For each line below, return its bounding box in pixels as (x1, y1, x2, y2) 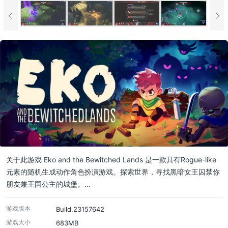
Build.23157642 (56, 205, 104, 214)
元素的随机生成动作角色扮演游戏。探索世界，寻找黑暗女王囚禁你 (6, 167, 220, 177)
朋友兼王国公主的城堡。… (6, 180, 91, 189)
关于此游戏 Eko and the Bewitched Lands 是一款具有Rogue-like (6, 155, 216, 164)
